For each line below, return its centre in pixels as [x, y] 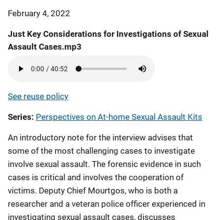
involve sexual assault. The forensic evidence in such [104, 164]
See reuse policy [38, 96]
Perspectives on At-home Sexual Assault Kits [119, 117]
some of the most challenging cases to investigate [101, 151]
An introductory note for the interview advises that [100, 137]
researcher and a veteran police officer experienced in [107, 204]
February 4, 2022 [39, 13]
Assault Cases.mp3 [45, 47]
